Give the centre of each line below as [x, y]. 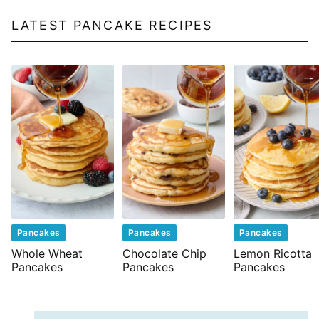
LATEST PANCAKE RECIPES [112, 25]
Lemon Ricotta [273, 253]
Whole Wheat [47, 253]
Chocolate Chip [164, 253]
